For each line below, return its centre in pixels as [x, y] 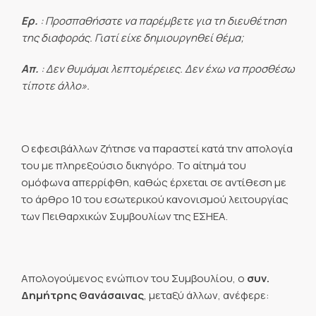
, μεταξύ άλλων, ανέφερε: [207, 295]
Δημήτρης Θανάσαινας [83, 295]
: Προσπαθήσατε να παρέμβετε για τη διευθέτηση [162, 20]
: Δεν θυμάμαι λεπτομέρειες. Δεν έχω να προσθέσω [167, 69]
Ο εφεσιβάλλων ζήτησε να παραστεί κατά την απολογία [157, 148]
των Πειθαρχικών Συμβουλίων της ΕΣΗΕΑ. [124, 216]
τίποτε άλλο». [55, 86]
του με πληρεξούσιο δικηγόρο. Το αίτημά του [134, 165]
